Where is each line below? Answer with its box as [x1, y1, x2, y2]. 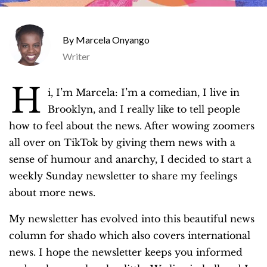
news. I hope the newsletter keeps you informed [9, 246, 243, 259]
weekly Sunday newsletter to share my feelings [9, 170, 237, 182]
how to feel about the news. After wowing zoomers [9, 120, 254, 132]
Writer [63, 51, 90, 63]
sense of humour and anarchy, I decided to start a [9, 153, 252, 166]
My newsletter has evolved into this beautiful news [9, 213, 254, 225]
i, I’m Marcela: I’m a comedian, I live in [48, 86, 240, 99]
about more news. [9, 187, 98, 199]
